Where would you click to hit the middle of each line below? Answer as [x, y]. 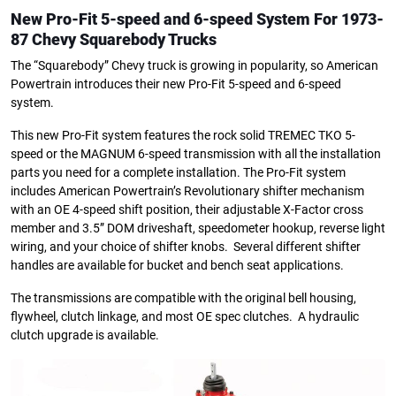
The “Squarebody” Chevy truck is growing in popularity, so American [194, 65]
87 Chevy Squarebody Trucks [114, 39]
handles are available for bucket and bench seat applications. [177, 265]
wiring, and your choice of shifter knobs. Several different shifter [186, 247]
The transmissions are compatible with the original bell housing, [183, 298]
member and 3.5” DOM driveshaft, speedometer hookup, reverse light [198, 228]
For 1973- [349, 19]
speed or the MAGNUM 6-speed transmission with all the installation [196, 154]
